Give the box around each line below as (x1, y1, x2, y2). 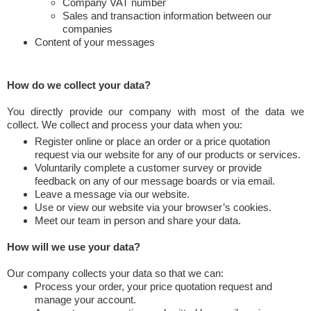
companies (62, 23, 112, 35)
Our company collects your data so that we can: (7, 267, 224, 279)
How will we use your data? (7, 241, 140, 253)
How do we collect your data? (7, 79, 151, 91)
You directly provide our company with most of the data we (7, 106, 304, 117)
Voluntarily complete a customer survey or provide (35, 162, 262, 174)
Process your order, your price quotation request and (35, 280, 272, 292)
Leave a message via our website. (35, 188, 190, 200)
